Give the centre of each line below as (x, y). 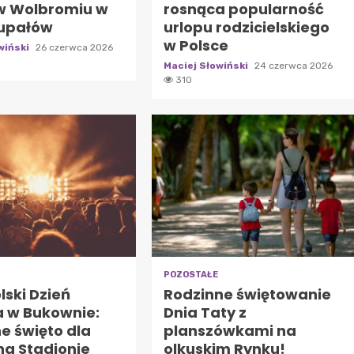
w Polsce (196, 45)
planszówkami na (230, 330)
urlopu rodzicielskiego (246, 27)
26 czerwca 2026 (75, 47)
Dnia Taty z (205, 312)
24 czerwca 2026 (293, 65)
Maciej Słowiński (207, 65)
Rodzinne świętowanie (247, 294)
